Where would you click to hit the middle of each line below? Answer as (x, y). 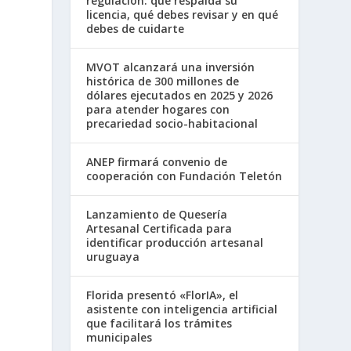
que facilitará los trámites (159, 324)
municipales (119, 338)
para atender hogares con (158, 110)
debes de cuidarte (136, 29)
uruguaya (113, 257)
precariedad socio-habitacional (172, 124)
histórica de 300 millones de (163, 81)
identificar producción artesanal (175, 243)
